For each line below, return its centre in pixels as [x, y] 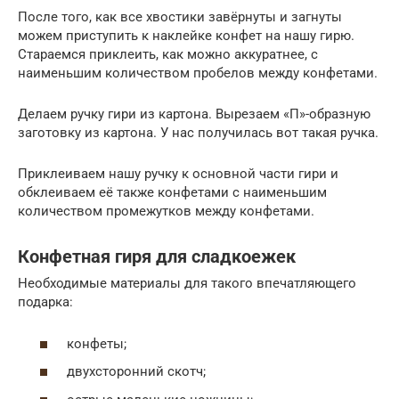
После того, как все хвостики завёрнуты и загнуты [180, 17]
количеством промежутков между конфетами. [166, 212]
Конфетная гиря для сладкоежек [157, 256]
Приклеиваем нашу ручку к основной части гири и [178, 174]
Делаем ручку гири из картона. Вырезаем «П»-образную [194, 114]
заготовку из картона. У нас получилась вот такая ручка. [198, 133]
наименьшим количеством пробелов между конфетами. [198, 73]
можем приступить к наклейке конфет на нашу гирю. [186, 36]
